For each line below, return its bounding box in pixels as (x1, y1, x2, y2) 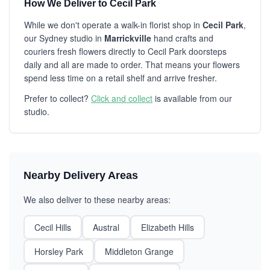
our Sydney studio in (24, 32, 104, 44)
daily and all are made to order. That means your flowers (24, 58, 240, 71)
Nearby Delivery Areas (24, 169, 138, 181)
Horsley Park (34, 245, 83, 257)
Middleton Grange (105, 245, 174, 257)
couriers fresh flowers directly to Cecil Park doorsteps (24, 45, 227, 57)
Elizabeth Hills (141, 221, 194, 233)
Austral (93, 221, 119, 233)
